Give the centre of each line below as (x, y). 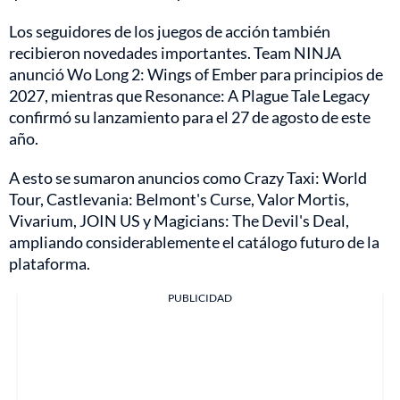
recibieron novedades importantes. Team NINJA (175, 53)
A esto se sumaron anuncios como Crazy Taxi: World (188, 178)
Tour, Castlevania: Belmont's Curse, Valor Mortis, (179, 200)
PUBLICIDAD (200, 298)
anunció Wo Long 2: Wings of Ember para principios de (196, 75)
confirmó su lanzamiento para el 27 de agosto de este (190, 117)
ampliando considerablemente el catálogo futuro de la (194, 242)
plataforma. (50, 264)
